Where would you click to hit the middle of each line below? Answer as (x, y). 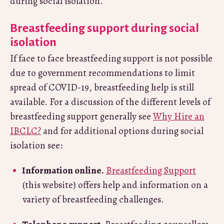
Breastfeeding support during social (104, 28)
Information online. (63, 170)
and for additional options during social (122, 131)
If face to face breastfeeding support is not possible (111, 58)
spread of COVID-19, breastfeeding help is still (102, 87)
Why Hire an (179, 116)
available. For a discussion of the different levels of (110, 102)
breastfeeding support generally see (81, 116)
